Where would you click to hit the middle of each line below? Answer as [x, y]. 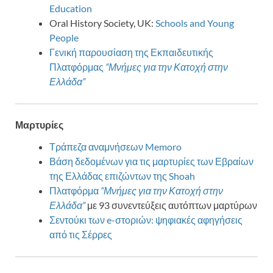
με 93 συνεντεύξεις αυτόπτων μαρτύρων [172, 205]
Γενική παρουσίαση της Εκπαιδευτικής [131, 52]
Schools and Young [195, 23]
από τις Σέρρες [81, 235]
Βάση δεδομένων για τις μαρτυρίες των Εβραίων [151, 161]
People [64, 37]
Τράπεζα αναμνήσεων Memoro [115, 147]
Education [71, 8]
